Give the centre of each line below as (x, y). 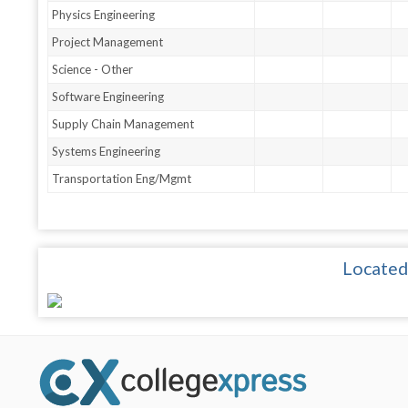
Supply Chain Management (123, 124)
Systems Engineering (107, 152)
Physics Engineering (104, 15)
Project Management (108, 42)
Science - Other (93, 70)
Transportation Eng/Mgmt (122, 179)
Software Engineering (108, 97)
